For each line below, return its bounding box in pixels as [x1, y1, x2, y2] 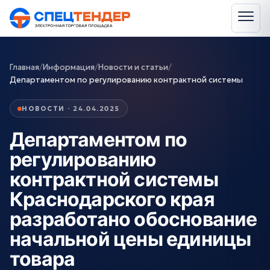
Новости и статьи [98, 62, 168, 72]
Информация [43, 62, 95, 72]
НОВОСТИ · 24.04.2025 [22, 104, 120, 113]
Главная [10, 62, 39, 72]
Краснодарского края [10, 187, 215, 211]
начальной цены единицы [10, 227, 251, 251]
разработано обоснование [10, 207, 257, 231]
